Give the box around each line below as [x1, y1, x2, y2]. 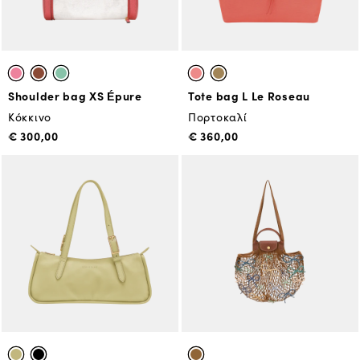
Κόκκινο [8, 109, 51, 125]
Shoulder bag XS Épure [8, 88, 142, 104]
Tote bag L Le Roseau [188, 88, 310, 104]
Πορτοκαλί [188, 109, 247, 125]
